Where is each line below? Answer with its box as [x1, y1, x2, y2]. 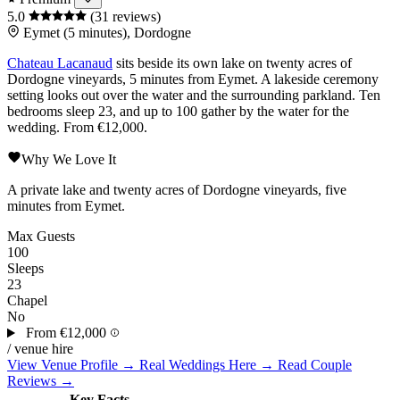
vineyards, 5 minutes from [64, 71, 218, 87]
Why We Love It [21, 152, 116, 168]
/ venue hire [7, 341, 73, 357]
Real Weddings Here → [139, 357, 278, 373]
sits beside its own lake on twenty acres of [112, 55, 352, 71]
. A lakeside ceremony [254, 71, 379, 87]
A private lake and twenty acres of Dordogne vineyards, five [7, 182, 346, 198]
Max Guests [7, 229, 75, 245]
